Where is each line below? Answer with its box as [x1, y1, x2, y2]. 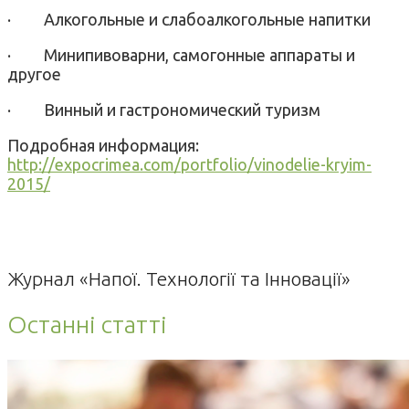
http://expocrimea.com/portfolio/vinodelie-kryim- [7, 154, 372, 173]
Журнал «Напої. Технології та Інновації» [7, 267, 351, 289]
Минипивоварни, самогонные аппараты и [44, 45, 355, 64]
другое [7, 64, 61, 83]
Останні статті [7, 310, 167, 339]
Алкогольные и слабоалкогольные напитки [44, 9, 371, 28]
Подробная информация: [7, 135, 199, 154]
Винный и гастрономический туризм [44, 100, 320, 119]
